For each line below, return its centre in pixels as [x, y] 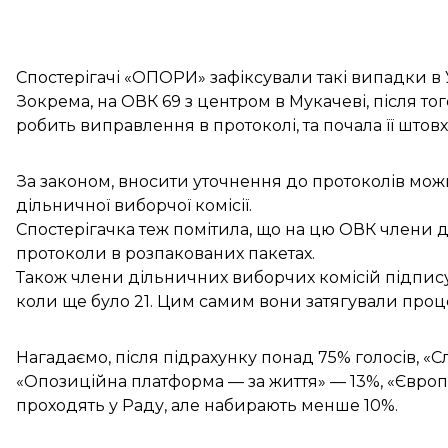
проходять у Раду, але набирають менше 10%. [207, 405]
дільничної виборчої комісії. [134, 205]
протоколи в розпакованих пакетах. [165, 253]
